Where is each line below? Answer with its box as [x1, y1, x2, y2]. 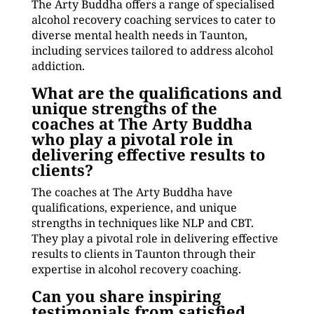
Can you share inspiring [31, 285, 221, 306]
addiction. [31, 58, 85, 74]
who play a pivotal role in [31, 128, 233, 149]
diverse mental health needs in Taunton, [31, 27, 247, 43]
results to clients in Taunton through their [31, 246, 256, 261]
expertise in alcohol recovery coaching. [31, 261, 241, 277]
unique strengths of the [31, 97, 217, 118]
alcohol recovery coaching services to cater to [31, 12, 275, 27]
